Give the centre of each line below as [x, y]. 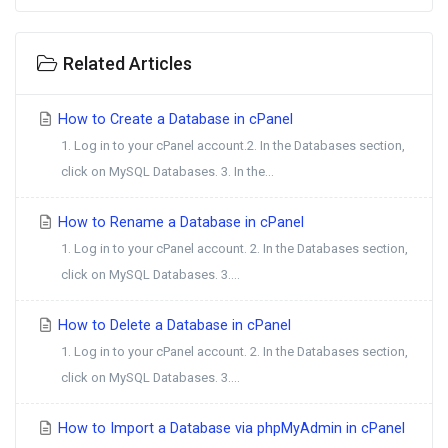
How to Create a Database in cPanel [173, 119]
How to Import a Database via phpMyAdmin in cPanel [229, 428]
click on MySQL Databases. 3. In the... [167, 171]
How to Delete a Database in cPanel [172, 325]
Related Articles [125, 63]
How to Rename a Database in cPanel [179, 222]
